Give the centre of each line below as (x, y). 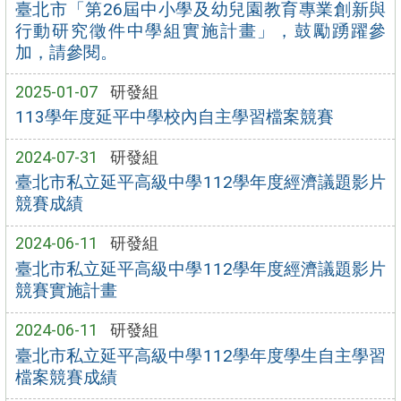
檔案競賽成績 (66, 377)
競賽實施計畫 (66, 291)
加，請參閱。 (66, 52)
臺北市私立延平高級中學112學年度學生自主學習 (200, 355)
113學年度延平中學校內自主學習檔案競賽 (174, 117)
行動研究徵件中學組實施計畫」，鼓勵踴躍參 (200, 30)
